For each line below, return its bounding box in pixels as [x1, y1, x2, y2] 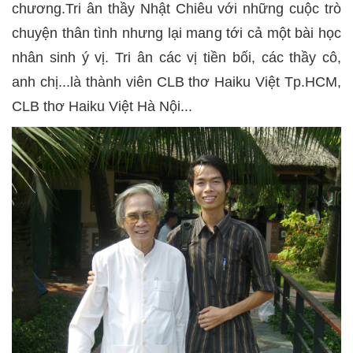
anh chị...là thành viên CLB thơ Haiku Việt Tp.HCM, [12, 74, 341, 90]
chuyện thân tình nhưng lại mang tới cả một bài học [12, 25, 341, 41]
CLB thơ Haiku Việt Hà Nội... [12, 98, 192, 114]
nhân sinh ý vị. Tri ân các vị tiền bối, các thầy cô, [12, 50, 341, 65]
